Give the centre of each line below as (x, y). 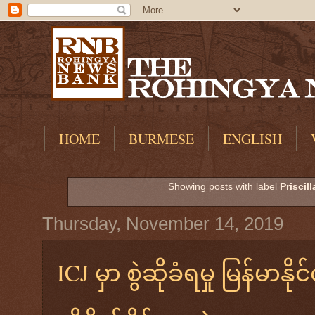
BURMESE (161, 139)
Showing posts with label (224, 187)
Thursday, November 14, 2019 (163, 223)
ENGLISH (252, 139)
